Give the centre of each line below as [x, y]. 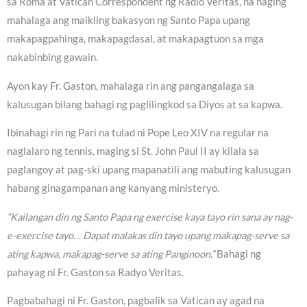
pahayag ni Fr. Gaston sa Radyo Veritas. [95, 272]
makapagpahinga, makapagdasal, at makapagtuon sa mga [135, 39]
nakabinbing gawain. [52, 58]
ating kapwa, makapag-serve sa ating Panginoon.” [111, 254]
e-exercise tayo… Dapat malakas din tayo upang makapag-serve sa [148, 235]
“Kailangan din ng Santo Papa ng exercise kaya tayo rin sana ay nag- [150, 217]
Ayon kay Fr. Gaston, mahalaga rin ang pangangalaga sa [131, 86]
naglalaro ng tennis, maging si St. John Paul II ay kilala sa [133, 151]
